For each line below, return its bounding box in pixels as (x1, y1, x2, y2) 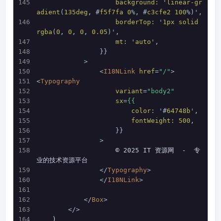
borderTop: (115, 18, 155, 26)
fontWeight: (131, 117, 175, 124)
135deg (64, 8, 88, 16)
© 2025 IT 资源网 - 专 (37, 147, 115, 154)
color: (131, 107, 155, 114)
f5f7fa (100, 8, 123, 16)
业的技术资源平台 (37, 156, 88, 164)
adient (37, 8, 60, 16)
